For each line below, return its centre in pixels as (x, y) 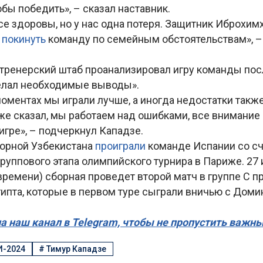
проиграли (122, 146)
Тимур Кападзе (77, 249)
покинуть (25, 39)
